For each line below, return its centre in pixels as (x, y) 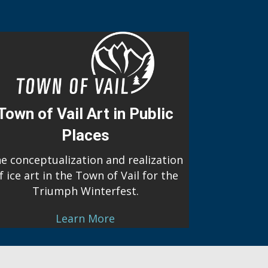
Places (85, 135)
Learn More (86, 218)
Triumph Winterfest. (85, 191)
